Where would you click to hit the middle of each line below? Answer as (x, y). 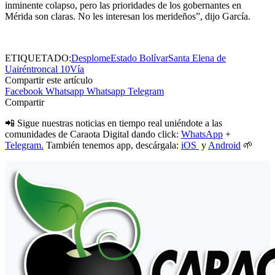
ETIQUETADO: (38, 58)
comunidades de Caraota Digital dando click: (93, 134)
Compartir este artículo (49, 80)
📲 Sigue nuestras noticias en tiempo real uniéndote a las (114, 123)
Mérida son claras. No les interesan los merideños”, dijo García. (128, 16)
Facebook (24, 91)
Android (224, 145)
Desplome (91, 58)
